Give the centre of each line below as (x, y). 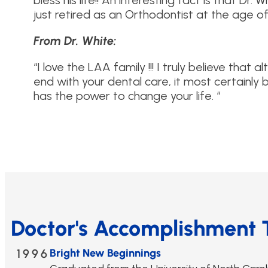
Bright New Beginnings (105, 253)
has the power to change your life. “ (127, 96)
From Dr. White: (75, 41)
